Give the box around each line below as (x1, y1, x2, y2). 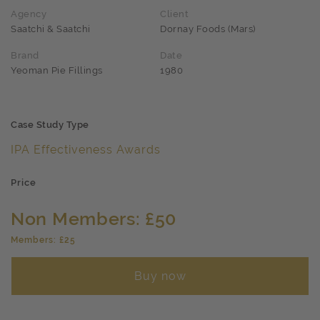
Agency (11, 9, 46, 19)
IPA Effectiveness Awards (11, 143, 161, 156)
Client (160, 9, 189, 19)
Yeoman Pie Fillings (11, 65, 103, 76)
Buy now (134, 269, 186, 283)
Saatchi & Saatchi (11, 24, 91, 34)
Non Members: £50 (11, 208, 177, 229)
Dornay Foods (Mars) (160, 24, 256, 34)
